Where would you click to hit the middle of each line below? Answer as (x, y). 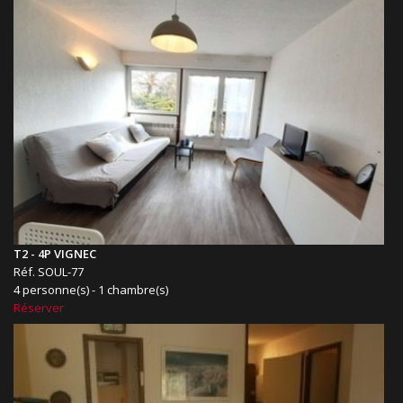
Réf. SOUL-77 (49, 272)
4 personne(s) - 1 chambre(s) (91, 290)
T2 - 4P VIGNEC (55, 254)
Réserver (39, 308)
